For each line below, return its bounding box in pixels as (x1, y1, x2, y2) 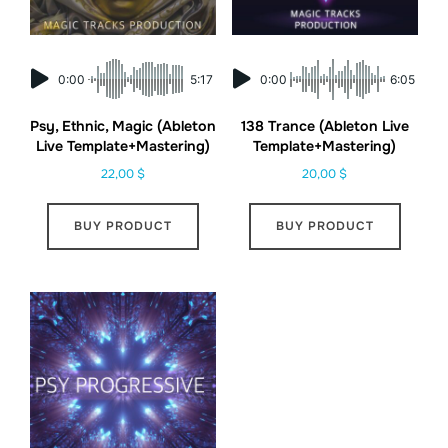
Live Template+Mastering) (36, 137, 211, 156)
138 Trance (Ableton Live (240, 117, 409, 136)
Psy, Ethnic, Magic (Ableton (30, 117, 217, 136)
